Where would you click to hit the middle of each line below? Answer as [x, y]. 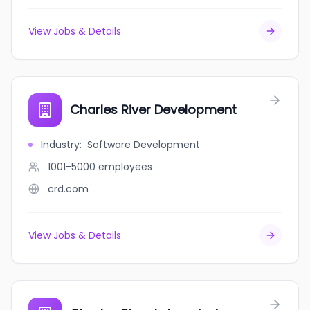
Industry [60, 145]
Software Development [144, 145]
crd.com [68, 189]
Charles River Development [153, 110]
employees [125, 167]
